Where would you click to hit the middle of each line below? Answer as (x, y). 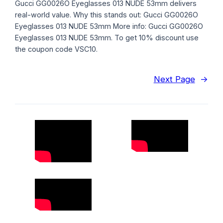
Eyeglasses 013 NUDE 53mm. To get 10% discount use (107, 37)
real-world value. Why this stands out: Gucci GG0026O (107, 14)
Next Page (174, 79)
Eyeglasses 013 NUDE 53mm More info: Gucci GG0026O (109, 26)
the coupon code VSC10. (56, 49)
